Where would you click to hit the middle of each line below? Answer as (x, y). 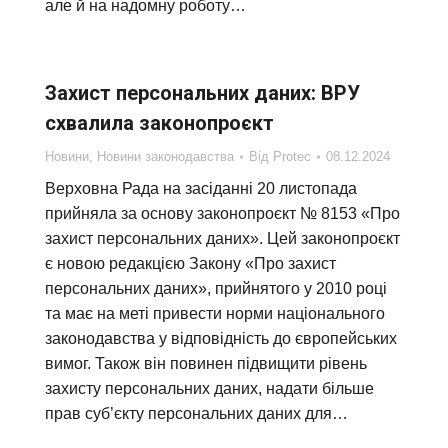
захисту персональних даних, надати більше (209, 388)
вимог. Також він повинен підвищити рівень (206, 363)
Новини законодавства (165, 156)
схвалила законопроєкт (159, 123)
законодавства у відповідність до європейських (221, 338)
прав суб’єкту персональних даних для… (196, 413)
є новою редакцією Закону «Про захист (190, 263)
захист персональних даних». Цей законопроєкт (222, 238)
